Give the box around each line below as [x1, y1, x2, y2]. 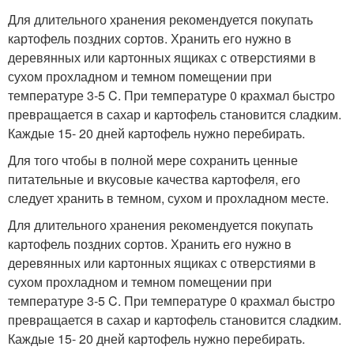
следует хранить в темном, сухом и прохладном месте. [8, 189, 329, 208]
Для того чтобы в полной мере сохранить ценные [8, 151, 298, 170]
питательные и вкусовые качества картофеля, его [8, 170, 300, 189]
